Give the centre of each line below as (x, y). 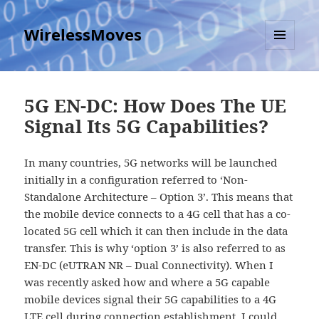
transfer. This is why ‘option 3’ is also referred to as (155, 248)
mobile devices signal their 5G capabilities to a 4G (151, 299)
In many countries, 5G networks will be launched (151, 163)
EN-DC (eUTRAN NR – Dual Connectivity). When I (149, 265)
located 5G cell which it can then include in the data (156, 231)
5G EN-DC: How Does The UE (156, 106)
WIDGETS (285, 80)
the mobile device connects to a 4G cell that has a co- (158, 214)
